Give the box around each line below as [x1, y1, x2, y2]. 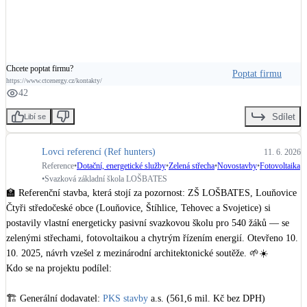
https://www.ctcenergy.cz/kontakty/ [6, 77, 102, 85]
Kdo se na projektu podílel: [6, 263, 112, 274]
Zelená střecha [169, 161, 214, 171]
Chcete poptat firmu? [6, 64, 73, 74]
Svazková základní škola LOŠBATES [45, 174, 167, 184]
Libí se [24, 112, 46, 121]
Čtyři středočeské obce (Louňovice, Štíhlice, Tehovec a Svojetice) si [6, 203, 271, 214]
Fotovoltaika [260, 161, 300, 171]
